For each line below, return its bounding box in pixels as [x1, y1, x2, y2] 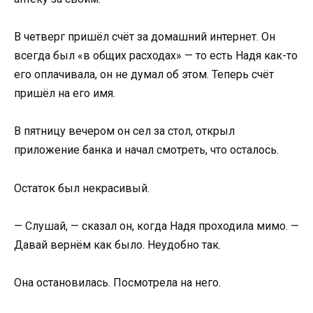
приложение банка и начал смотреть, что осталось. [14, 143, 279, 157]
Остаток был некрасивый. [14, 181, 150, 195]
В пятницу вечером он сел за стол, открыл [14, 124, 235, 138]
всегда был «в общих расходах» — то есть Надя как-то [14, 49, 298, 63]
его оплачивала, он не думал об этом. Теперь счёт [14, 68, 274, 82]
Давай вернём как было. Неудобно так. [14, 238, 221, 252]
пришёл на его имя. [14, 87, 115, 101]
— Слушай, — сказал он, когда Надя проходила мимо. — [14, 219, 299, 233]
